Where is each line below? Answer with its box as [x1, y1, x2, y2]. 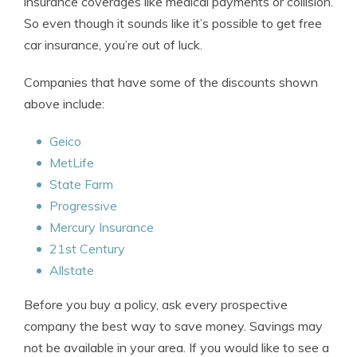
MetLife [49, 155, 94, 171]
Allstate [49, 262, 94, 278]
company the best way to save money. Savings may [24, 318, 323, 334]
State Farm [49, 176, 113, 192]
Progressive [49, 198, 117, 214]
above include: [24, 96, 104, 112]
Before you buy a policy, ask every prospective [24, 296, 288, 312]
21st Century [49, 241, 125, 257]
